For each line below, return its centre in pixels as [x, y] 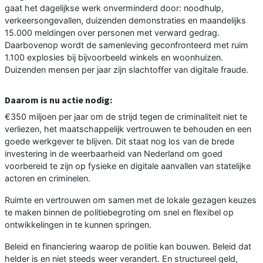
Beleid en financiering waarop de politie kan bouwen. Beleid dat [128, 246]
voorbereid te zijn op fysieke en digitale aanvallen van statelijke [128, 166]
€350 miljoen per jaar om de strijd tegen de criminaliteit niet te [126, 116]
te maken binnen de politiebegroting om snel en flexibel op [119, 212]
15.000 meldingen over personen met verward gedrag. [112, 32]
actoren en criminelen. [48, 178]
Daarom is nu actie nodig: [58, 100]
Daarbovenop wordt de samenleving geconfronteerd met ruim [127, 45]
